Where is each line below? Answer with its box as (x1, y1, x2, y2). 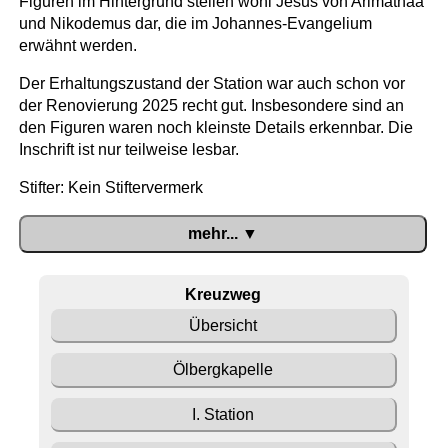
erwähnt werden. (18, 37, 137, 55)
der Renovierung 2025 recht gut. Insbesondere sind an (18, 97, 404, 115)
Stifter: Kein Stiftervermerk (18, 179, 203, 197)
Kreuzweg (184, 285, 261, 303)
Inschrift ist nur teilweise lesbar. (18, 141, 239, 159)
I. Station (191, 405, 254, 423)
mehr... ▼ (187, 225, 258, 243)
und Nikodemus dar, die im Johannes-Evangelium (18, 15, 372, 33)
